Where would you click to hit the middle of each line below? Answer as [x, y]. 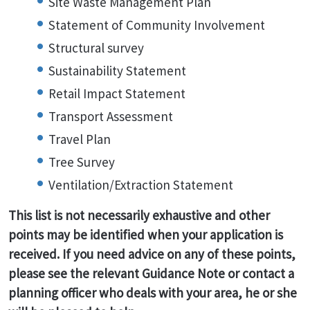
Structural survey [96, 48]
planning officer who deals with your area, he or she [153, 293]
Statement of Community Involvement [157, 25]
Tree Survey [82, 162]
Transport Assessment [111, 116]
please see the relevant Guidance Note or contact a [151, 273]
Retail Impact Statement [117, 93]
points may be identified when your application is [146, 235]
